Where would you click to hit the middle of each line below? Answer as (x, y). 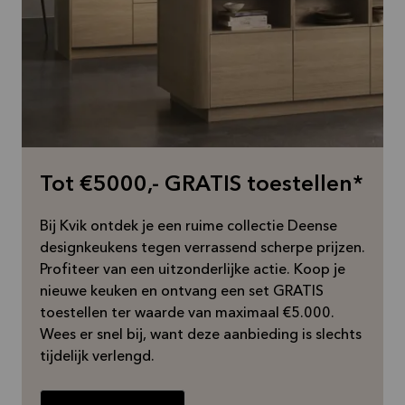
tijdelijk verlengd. (97, 357)
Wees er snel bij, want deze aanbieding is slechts (201, 335)
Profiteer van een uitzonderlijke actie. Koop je (193, 270)
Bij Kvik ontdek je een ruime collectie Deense (188, 227)
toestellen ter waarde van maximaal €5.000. (187, 314)
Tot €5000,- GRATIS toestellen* (202, 185)
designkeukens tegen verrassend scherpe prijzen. (202, 249)
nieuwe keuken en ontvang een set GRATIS (182, 292)
